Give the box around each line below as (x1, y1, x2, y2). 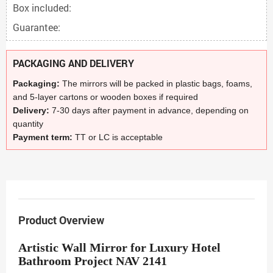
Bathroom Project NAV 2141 (18, 254, 167, 268)
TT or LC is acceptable (75, 132, 163, 142)
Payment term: (13, 132, 75, 142)
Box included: (13, 1, 71, 14)
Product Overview (18, 213, 104, 227)
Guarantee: (13, 21, 60, 34)
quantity (13, 119, 43, 129)
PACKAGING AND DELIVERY (13, 57, 134, 69)
